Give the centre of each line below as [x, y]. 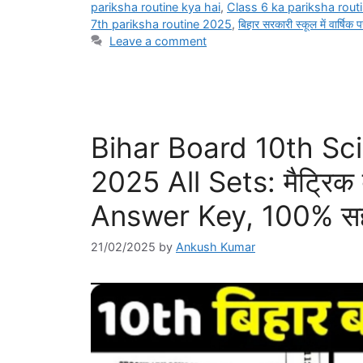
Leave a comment [158, 41]
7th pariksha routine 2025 [161, 23]
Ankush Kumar [216, 246]
